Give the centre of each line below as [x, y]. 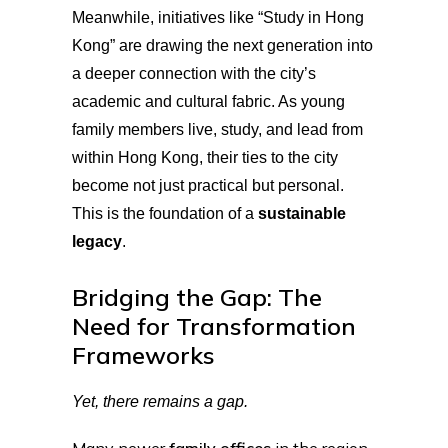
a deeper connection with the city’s [194, 73]
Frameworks [143, 354]
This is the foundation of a [165, 213]
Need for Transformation [214, 325]
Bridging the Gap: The [197, 296]
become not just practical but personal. [208, 185]
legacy [97, 241]
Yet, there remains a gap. [160, 401]
